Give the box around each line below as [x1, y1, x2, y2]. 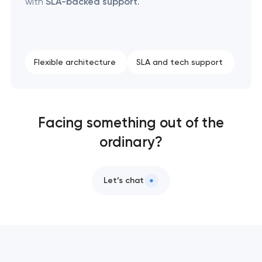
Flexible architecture [33, 57, 116, 67]
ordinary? [99, 133, 163, 150]
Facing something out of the [38, 113, 224, 131]
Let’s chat [104, 175, 144, 186]
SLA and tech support [136, 57, 223, 67]
